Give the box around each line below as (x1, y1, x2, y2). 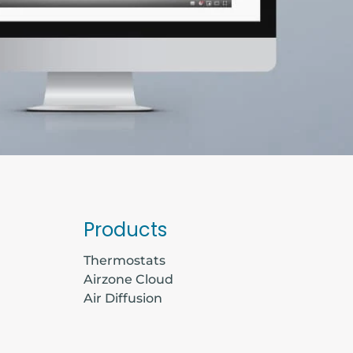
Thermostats (84, 252, 165, 268)
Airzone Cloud (84, 271, 173, 287)
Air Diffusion (84, 290, 162, 306)
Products (84, 216, 167, 243)
